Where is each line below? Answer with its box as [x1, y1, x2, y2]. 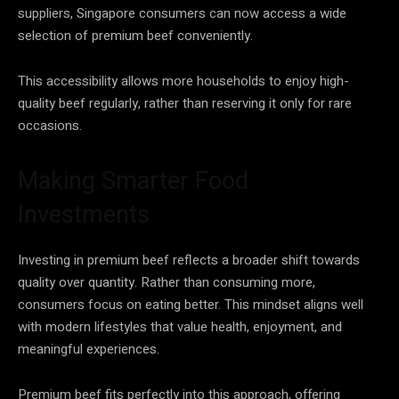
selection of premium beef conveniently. [18, 25, 253, 45]
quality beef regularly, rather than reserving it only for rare [18, 93, 352, 113]
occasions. [18, 115, 82, 135]
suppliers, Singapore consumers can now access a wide [18, 3, 346, 23]
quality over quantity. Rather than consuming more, [18, 272, 315, 292]
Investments [18, 199, 150, 229]
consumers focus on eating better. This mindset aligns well [18, 294, 363, 314]
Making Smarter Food [18, 166, 248, 195]
